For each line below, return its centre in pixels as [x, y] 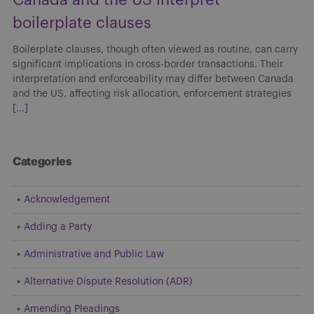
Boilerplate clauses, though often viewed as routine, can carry [155, 49]
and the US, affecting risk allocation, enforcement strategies [152, 94]
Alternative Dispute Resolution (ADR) [108, 281]
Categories [42, 162]
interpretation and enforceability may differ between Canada [153, 79]
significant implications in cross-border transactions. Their [148, 64]
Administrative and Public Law [94, 254]
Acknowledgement [67, 199]
